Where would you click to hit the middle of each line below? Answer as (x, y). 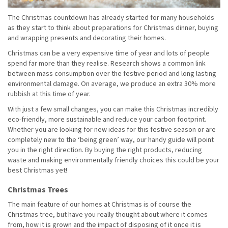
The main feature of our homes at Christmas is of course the (99, 204)
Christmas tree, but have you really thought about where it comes (108, 215)
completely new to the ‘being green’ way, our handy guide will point (111, 140)
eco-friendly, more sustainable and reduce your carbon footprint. (107, 119)
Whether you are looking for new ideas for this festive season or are (112, 130)
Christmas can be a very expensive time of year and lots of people (109, 53)
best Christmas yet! (37, 170)
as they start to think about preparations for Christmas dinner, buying (113, 28)
